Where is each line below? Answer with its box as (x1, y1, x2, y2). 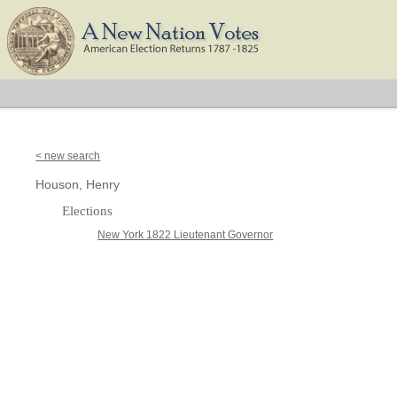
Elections (62, 204, 113, 218)
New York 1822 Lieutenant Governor (97, 229, 274, 241)
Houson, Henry (35, 177, 121, 191)
